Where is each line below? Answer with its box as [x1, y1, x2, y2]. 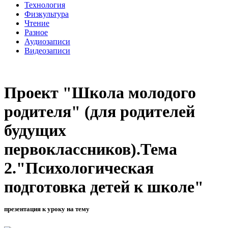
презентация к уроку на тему [4, 205, 90, 213]
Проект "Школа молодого [4, 83, 196, 102]
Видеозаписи [24, 46, 70, 55]
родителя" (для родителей [4, 102, 195, 121]
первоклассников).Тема [4, 140, 177, 159]
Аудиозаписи [24, 37, 70, 46]
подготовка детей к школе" [4, 178, 204, 196]
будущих [4, 121, 66, 140]
